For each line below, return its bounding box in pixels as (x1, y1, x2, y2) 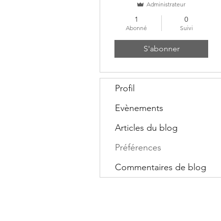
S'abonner (143, 43, 180, 53)
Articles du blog (115, 122, 178, 133)
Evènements (115, 102, 163, 113)
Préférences (115, 142, 161, 153)
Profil (115, 82, 135, 94)
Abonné (126, 24, 147, 32)
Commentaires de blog (115, 161, 206, 173)
